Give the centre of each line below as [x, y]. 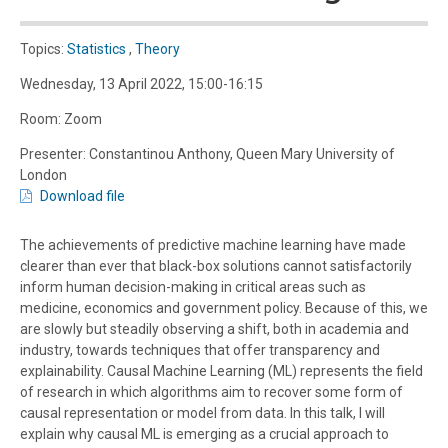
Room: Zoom [61, 119]
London [43, 175]
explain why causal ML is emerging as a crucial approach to [204, 434]
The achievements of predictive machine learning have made [213, 245]
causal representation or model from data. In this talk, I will [202, 413]
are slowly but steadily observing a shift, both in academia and [214, 329]
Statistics [96, 49]
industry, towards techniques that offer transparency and [200, 350]
